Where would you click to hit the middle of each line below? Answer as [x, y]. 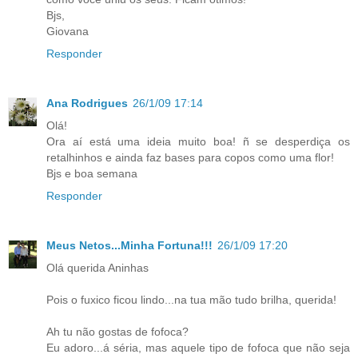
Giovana [68, 31]
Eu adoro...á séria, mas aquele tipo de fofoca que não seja [198, 347]
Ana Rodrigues [87, 103]
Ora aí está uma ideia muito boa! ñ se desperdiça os [198, 141]
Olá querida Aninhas [97, 267]
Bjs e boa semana [92, 173]
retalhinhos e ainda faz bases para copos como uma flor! [190, 157]
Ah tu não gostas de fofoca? [117, 331]
